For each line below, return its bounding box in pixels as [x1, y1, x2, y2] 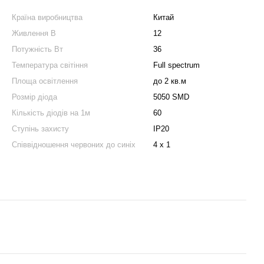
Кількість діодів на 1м [12, 108, 90, 117]
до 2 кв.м [153, 77, 186, 85]
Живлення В [12, 29, 56, 38]
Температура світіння [12, 61, 88, 70]
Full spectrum [153, 61, 200, 70]
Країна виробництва [12, 13, 82, 22]
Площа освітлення [12, 77, 78, 85]
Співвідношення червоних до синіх [12, 140, 136, 149]
